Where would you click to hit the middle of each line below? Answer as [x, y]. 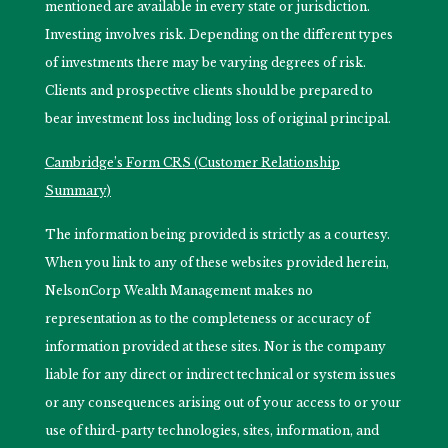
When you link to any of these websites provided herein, [216, 263]
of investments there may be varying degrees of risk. [205, 63]
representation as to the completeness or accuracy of [207, 319]
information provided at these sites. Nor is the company [215, 347]
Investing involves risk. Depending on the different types [218, 35]
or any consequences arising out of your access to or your [222, 403]
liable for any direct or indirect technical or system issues [220, 375]
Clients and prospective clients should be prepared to [208, 91]
